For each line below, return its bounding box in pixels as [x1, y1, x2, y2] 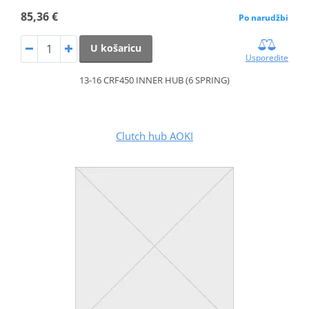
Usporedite [246, 52, 289, 64]
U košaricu [90, 41, 141, 55]
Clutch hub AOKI [116, 129, 193, 143]
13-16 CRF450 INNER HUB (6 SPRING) [79, 74, 230, 87]
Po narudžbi [239, 12, 289, 24]
